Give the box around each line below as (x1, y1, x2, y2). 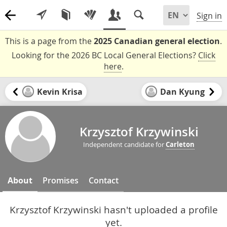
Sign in (197, 10, 222, 22)
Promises (43, 174, 79, 186)
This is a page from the (5, 35, 94, 47)
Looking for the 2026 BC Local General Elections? (12, 50, 198, 61)
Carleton (166, 140, 195, 149)
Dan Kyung (160, 86, 205, 97)
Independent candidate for (83, 140, 166, 149)
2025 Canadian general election (94, 35, 220, 47)
